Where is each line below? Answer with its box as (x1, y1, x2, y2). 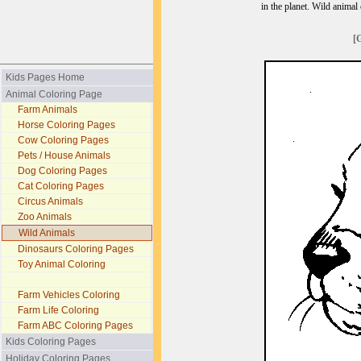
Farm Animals (18, 104, 77, 115)
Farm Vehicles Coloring (18, 289, 120, 301)
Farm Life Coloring (18, 305, 99, 316)
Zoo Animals (18, 211, 72, 222)
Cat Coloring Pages (18, 180, 104, 192)
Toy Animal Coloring (18, 259, 106, 270)
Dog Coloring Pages (18, 165, 107, 176)
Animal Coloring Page (6, 89, 102, 100)
